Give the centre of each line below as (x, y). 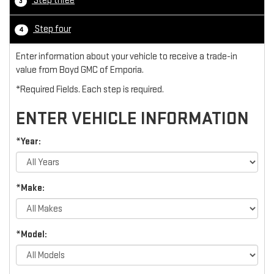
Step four (52, 29)
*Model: (31, 235)
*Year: (28, 142)
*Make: (30, 188)
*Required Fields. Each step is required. (90, 90)
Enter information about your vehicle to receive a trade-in (127, 57)
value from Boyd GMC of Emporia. (80, 70)
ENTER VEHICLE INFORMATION (132, 119)
